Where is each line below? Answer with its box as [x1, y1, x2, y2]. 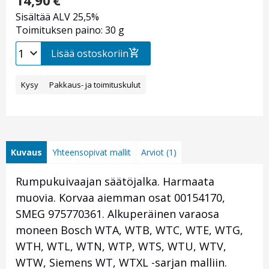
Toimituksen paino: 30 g [16, 23, 124, 37]
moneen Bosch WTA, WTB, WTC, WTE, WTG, [16, 223, 243, 238]
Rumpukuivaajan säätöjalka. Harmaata [16, 174, 214, 189]
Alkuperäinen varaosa [104, 207, 219, 222]
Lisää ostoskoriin [51, 47, 128, 61]
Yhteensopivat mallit [52, 147, 131, 159]
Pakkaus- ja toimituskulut [49, 79, 141, 91]
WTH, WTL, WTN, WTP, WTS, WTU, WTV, [16, 239, 226, 254]
